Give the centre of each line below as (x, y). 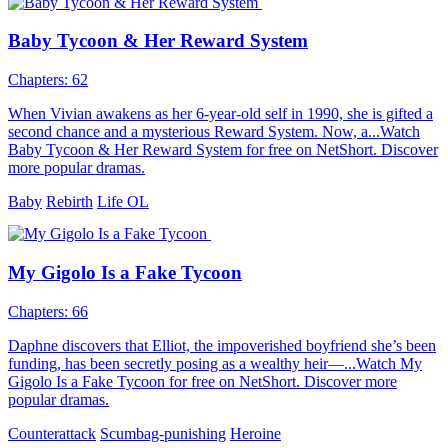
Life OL (123, 202)
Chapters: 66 (48, 311)
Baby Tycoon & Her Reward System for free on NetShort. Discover (223, 150)
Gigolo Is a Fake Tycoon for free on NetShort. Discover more (202, 381)
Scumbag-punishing (163, 433)
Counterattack (52, 433)
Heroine (255, 433)
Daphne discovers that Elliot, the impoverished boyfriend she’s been (222, 345)
